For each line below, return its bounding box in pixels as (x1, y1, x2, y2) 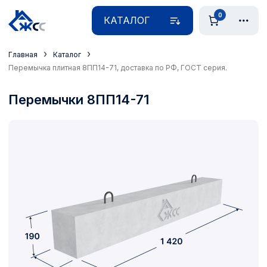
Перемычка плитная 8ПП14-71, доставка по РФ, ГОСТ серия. (8, 63, 227, 72)
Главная (8, 49, 38, 59)
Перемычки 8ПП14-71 (8, 91, 149, 107)
